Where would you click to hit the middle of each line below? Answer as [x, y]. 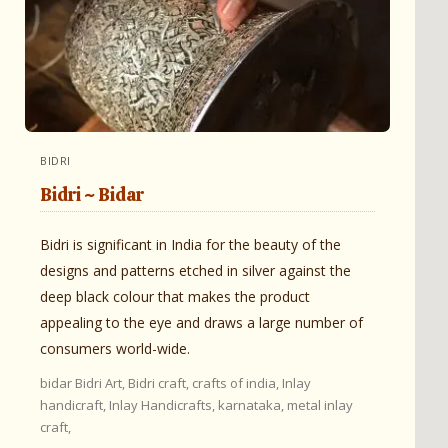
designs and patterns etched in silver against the [195, 270]
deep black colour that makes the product [175, 296]
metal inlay [320, 404]
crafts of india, [237, 382]
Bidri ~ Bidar [92, 194]
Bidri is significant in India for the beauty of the [190, 244]
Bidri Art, [101, 382]
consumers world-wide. [115, 348]
